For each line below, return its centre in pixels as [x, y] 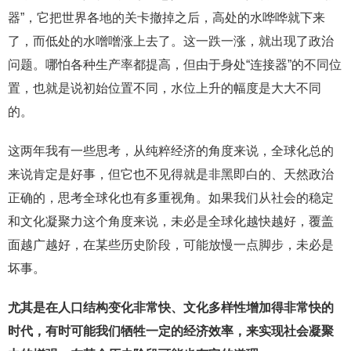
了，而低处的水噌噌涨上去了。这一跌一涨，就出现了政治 [171, 42]
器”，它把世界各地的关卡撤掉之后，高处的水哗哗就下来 [166, 18]
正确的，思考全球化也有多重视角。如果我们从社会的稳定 [171, 198]
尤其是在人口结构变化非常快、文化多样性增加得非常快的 [171, 308]
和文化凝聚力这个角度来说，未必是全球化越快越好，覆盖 [171, 222]
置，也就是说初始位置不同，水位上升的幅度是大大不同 [165, 89]
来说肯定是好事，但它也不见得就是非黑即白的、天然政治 [171, 175]
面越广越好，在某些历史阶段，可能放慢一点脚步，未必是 [171, 245]
